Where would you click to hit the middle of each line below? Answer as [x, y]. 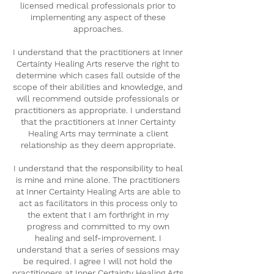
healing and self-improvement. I [98, 238]
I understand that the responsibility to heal [98, 168]
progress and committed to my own [98, 226]
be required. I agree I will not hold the [98, 261]
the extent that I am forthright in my [98, 214]
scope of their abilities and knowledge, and [98, 87]
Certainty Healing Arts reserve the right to [98, 63]
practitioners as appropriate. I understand [98, 110]
